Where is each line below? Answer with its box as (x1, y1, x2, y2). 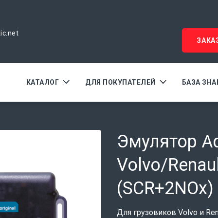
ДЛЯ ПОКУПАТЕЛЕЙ (85, 78, 156, 86)
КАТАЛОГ (26, 78, 59, 86)
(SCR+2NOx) (117, 178, 214, 199)
